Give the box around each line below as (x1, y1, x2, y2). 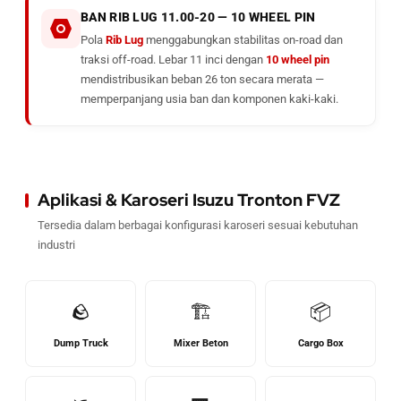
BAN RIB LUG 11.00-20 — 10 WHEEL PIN (81, 10, 316, 24)
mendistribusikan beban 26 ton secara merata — (81, 73, 324, 86)
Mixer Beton (173, 337, 228, 349)
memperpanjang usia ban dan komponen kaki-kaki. (81, 92, 338, 106)
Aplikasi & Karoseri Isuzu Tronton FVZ (38, 189, 340, 211)
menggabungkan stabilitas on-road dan (143, 33, 343, 47)
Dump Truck (53, 337, 108, 349)
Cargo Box (297, 337, 344, 349)
